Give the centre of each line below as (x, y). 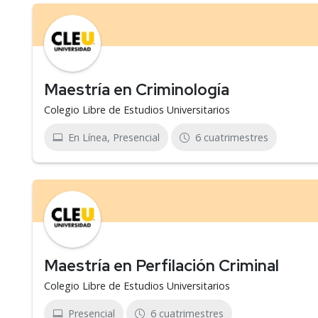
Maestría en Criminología (137, 89)
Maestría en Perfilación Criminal (161, 265)
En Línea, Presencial (114, 137)
